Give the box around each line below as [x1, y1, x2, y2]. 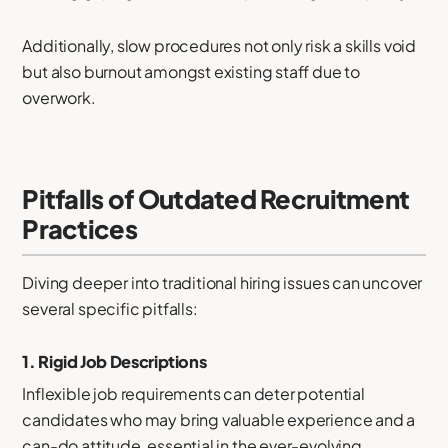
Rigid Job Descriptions [38, 351, 207, 373]
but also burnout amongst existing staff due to [22, 61, 361, 83]
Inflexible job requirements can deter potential [22, 382, 365, 404]
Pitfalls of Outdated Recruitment [22, 182, 410, 215]
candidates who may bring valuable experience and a [22, 408, 416, 430]
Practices [22, 212, 137, 245]
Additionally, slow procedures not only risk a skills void [22, 35, 417, 57]
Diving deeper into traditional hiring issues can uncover [22, 272, 423, 294]
